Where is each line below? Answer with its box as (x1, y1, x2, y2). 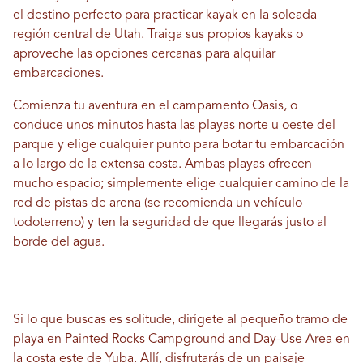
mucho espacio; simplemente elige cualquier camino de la (13, 177, 349, 191)
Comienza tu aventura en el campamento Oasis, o (13, 100, 297, 113)
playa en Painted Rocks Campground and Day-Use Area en (13, 333, 350, 347)
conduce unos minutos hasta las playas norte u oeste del (13, 119, 335, 133)
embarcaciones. (13, 67, 104, 81)
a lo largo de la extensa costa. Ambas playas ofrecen (13, 158, 312, 172)
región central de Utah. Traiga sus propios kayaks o (13, 28, 303, 42)
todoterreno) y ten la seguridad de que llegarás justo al (13, 216, 327, 230)
